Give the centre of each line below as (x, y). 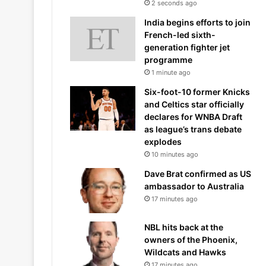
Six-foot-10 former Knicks (197, 92)
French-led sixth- (180, 35)
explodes (163, 142)
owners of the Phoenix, (191, 239)
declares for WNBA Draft (193, 117)
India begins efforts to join (197, 22)
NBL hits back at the (184, 227)
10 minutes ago (175, 154)
